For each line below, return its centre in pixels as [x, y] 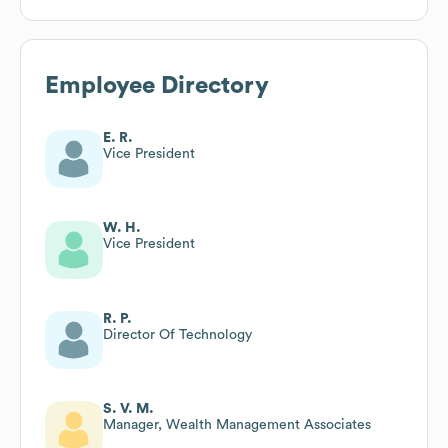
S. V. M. [128, 408]
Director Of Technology [177, 334]
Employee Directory [157, 85]
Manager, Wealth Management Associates [237, 424]
